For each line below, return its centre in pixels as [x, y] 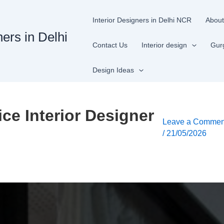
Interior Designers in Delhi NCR [142, 20]
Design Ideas [113, 70]
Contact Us [110, 45]
